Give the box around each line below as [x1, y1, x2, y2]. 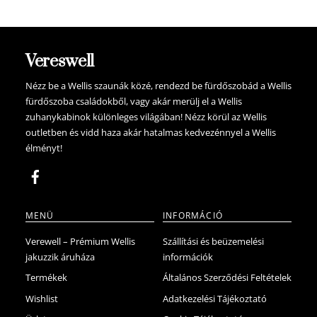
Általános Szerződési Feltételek [163, 272, 292, 284]
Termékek [25, 272, 67, 284]
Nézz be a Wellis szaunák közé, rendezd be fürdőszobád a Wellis [25, 79, 292, 93]
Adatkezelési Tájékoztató [163, 292, 267, 305]
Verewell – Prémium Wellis [25, 235, 135, 248]
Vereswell [25, 50, 95, 72]
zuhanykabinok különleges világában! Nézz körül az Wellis [25, 110, 267, 124]
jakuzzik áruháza [25, 250, 95, 263]
